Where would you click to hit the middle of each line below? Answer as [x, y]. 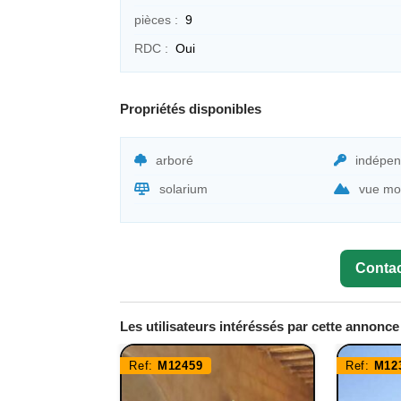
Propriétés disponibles [191, 108]
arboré [175, 160]
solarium [183, 188]
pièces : [156, 19]
